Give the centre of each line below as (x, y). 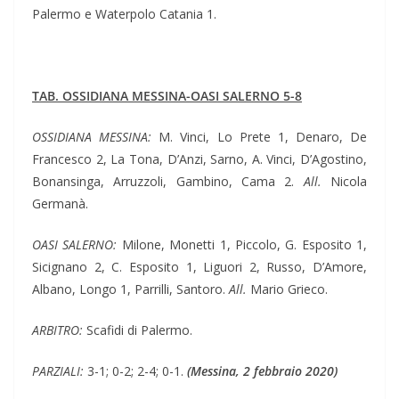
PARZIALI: (60, 371)
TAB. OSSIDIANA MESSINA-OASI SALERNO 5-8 (167, 96)
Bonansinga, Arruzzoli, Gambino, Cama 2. (168, 182)
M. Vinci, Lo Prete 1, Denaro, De (259, 137)
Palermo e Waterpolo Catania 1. (124, 14)
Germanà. (60, 204)
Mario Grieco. (287, 289)
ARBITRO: (57, 330)
